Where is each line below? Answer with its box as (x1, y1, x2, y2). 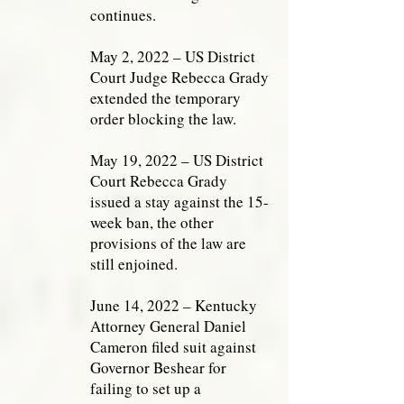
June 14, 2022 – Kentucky (90, 295, 257, 316)
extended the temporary (90, 87, 241, 108)
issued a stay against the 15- (90, 191, 269, 212)
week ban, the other (90, 212, 214, 233)
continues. (90, 5, 156, 25)
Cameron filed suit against (90, 336, 256, 357)
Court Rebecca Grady (90, 170, 227, 191)
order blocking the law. (90, 108, 236, 129)
